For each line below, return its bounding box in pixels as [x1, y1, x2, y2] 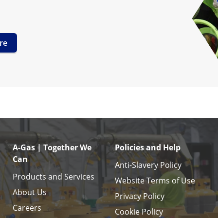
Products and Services [13, 171, 94, 182]
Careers [13, 202, 41, 214]
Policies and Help [115, 142, 181, 153]
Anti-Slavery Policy [115, 160, 182, 171]
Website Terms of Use [115, 175, 195, 186]
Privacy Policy [115, 191, 164, 202]
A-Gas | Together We [13, 142, 91, 153]
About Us [13, 187, 47, 198]
